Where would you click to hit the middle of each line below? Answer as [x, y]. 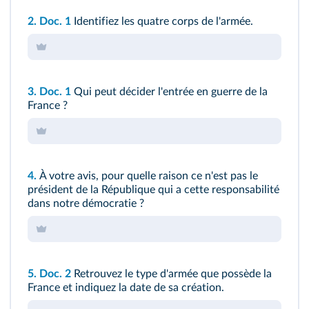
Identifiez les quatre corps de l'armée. [163, 22]
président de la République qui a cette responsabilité [153, 190]
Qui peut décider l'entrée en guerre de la [171, 92]
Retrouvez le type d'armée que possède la [173, 274]
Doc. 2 [57, 274]
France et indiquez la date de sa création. [126, 288]
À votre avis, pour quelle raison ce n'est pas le [149, 176]
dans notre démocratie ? [86, 204]
